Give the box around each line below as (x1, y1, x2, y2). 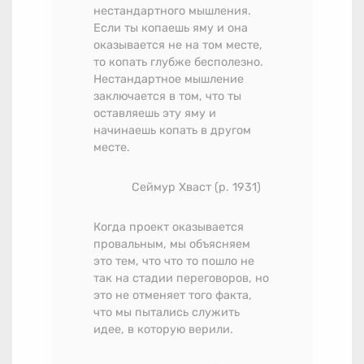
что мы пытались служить (93, 305, 240, 319)
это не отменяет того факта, (93, 288, 252, 302)
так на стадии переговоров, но (93, 271, 269, 285)
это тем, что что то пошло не (93, 253, 254, 268)
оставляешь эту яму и (93, 106, 216, 120)
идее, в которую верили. (93, 322, 233, 336)
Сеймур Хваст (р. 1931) (132, 180, 261, 194)
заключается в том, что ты (93, 89, 241, 103)
